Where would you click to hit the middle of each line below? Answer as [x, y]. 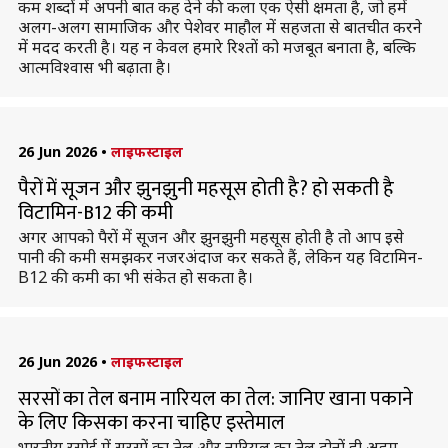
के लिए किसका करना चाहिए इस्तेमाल [151, 423]
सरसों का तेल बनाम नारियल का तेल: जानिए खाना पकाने [215, 399]
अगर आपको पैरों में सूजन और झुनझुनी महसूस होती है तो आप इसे [210, 237]
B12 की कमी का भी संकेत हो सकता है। [135, 277]
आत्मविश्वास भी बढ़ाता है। [94, 67]
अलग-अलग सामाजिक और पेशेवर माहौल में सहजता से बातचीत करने [219, 27]
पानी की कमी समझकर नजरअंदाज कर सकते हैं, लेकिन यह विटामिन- [220, 257]
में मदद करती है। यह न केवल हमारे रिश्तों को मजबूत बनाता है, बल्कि [216, 47]
